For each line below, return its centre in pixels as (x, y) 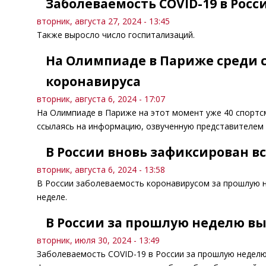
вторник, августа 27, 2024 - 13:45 (103, 21)
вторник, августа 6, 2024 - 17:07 (101, 99)
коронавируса (93, 81)
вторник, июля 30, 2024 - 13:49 (98, 240)
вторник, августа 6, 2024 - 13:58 (101, 170)
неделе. (52, 197)
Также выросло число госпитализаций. (116, 35)
